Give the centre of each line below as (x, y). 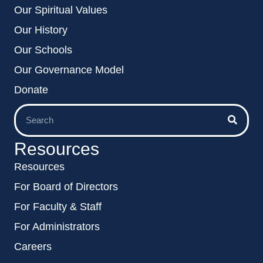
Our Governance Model (69, 70)
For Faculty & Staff (58, 206)
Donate (31, 90)
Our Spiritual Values (61, 10)
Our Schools (43, 50)
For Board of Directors (66, 186)
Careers (33, 246)
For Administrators (57, 226)
